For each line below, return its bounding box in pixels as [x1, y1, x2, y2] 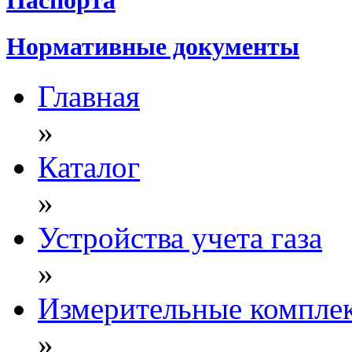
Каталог [38, 150, 140, 185]
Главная [38, 79, 140, 114]
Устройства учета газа [38, 221, 322, 255]
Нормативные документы [6, 31, 299, 60]
